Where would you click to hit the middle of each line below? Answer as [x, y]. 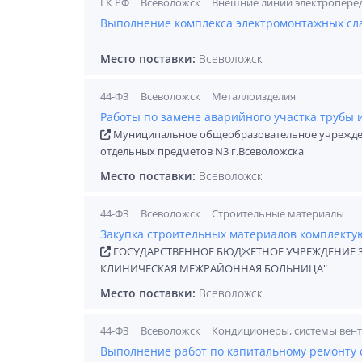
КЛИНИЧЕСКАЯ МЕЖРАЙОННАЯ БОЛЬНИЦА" [214, 268]
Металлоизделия [255, 96]
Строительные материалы [278, 213]
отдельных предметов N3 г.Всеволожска [202, 151]
